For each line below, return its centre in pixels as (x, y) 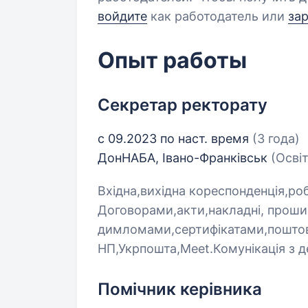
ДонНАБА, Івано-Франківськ (184, 158)
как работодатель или (218, 16)
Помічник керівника (180, 289)
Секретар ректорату (183, 105)
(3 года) (276, 139)
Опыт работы (172, 60)
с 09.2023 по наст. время (175, 139)
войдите (122, 16)
